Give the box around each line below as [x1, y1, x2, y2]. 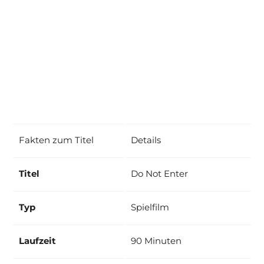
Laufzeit [19, 235, 56, 246]
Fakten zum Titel [19, 134, 94, 146]
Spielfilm [131, 201, 169, 213]
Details [131, 134, 161, 146]
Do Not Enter [131, 167, 188, 179]
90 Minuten [131, 235, 181, 246]
